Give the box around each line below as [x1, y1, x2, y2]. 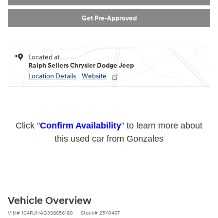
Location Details [28, 72, 76, 80]
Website [82, 72, 107, 80]
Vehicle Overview [8, 194, 91, 207]
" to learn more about [121, 120, 202, 130]
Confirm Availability [40, 120, 121, 130]
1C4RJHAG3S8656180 [21, 209, 73, 216]
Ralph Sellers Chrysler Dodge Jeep [28, 61, 134, 70]
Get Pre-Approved [81, 14, 137, 22]
